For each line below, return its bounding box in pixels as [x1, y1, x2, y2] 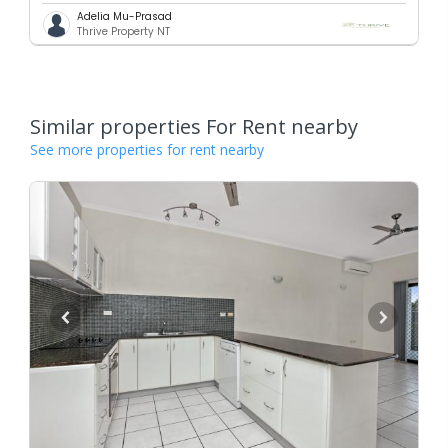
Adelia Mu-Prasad [77, 9, 172, 25]
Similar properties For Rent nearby [30, 113, 358, 141]
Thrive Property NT [77, 24, 170, 40]
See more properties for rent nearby [30, 140, 264, 160]
